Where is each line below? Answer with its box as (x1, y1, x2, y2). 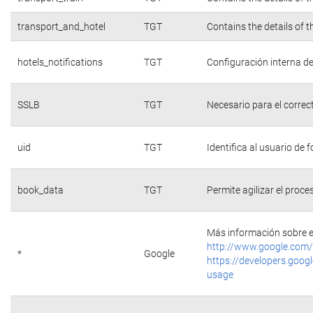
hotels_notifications (17, 57, 103, 68)
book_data (17, 184, 64, 196)
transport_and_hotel (17, 21, 105, 32)
